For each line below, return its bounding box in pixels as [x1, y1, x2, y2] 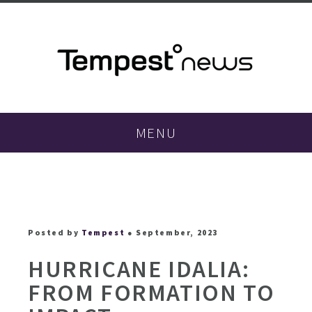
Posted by [28, 227, 79, 237]
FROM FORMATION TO [28, 278, 275, 308]
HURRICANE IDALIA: [28, 254, 250, 284]
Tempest [81, 227, 125, 237]
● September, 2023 [125, 227, 219, 237]
